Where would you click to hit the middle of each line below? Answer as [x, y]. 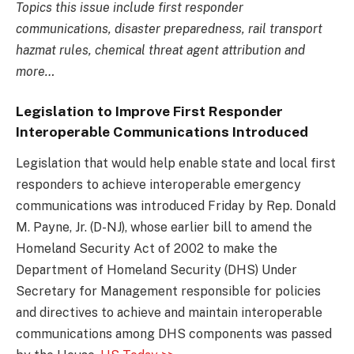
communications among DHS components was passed [174, 334]
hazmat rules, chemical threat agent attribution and [160, 50]
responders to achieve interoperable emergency [158, 185]
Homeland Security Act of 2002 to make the [147, 249]
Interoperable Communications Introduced [162, 132]
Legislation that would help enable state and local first [176, 164]
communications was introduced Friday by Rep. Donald [176, 206]
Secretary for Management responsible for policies [168, 292]
